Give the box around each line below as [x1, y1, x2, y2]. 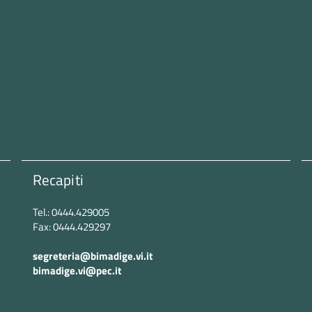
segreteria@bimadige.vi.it [32, 248, 153, 264]
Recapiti [32, 169, 84, 191]
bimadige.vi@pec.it [32, 263, 121, 279]
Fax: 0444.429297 [32, 219, 111, 235]
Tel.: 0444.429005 [32, 204, 109, 220]
